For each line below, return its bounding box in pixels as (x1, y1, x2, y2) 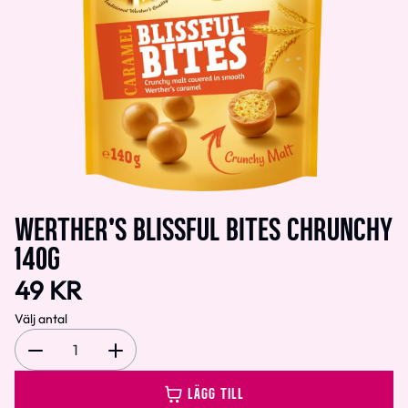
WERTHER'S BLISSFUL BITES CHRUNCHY (15, 208, 393, 247)
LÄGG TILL (188, 382, 244, 403)
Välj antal (15, 311, 67, 327)
